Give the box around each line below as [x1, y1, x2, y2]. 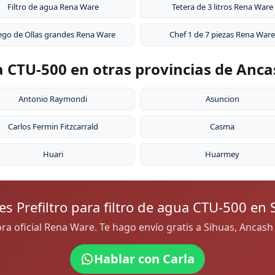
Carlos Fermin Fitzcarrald [7, 121, 98, 133]
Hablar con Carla [94, 250, 195, 268]
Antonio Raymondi [18, 93, 87, 105]
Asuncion [205, 93, 239, 105]
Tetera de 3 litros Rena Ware [171, 1, 273, 13]
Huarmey [205, 149, 239, 160]
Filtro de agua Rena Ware [7, 1, 99, 13]
